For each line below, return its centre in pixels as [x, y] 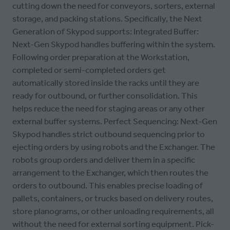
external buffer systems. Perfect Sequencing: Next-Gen [115, 121]
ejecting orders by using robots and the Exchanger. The [114, 147]
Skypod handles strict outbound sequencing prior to [109, 134]
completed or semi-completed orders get [89, 70]
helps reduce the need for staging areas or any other [109, 109]
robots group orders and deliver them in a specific [104, 160]
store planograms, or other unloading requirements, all [113, 211]
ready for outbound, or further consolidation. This [105, 96]
